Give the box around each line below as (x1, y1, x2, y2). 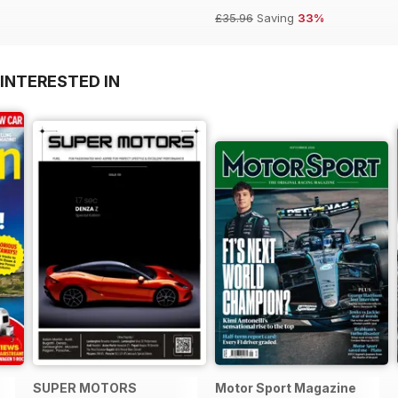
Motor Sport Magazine (215, 380, 356, 396)
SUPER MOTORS (33, 380, 137, 396)
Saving (253, 11, 298, 26)
